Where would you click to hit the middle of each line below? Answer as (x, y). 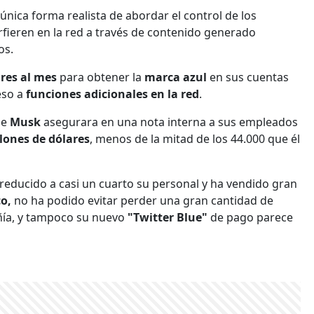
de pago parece (252, 217)
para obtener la (102, 77)
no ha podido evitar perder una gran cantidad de (144, 200)
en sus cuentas (249, 77)
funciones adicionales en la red (112, 94)
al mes (40, 77)
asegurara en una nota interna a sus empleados (171, 122)
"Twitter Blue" (169, 217)
